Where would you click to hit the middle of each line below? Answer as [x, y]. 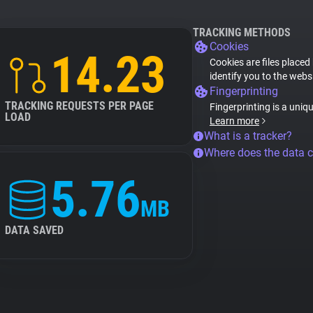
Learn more [234, 121]
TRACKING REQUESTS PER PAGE [79, 106]
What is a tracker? [248, 136]
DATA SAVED [34, 230]
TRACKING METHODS [242, 32]
